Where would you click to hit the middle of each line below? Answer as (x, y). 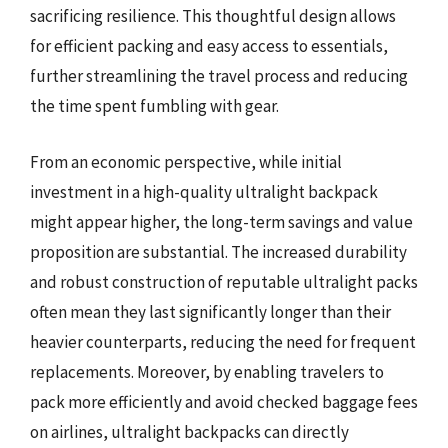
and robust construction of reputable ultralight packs (224, 281)
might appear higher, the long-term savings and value (221, 221)
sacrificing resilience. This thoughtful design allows (213, 16)
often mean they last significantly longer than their (210, 311)
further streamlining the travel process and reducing (219, 76)
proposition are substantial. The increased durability (218, 251)
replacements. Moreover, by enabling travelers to (207, 371)
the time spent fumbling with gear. (154, 106)
